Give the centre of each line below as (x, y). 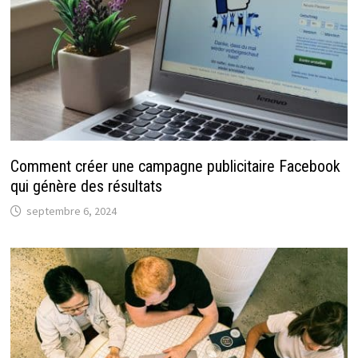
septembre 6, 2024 (71, 211)
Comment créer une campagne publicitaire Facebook (175, 166)
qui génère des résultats (86, 186)
